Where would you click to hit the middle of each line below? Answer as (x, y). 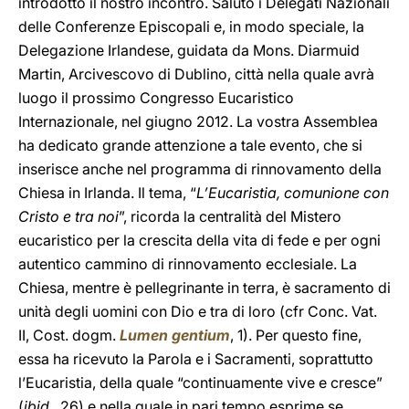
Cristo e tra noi (68, 216)
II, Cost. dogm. (69, 335)
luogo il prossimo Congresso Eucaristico (156, 98)
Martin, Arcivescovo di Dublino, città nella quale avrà (196, 74)
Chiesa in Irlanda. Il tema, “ (107, 193)
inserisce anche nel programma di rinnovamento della (200, 169)
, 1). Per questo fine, (296, 335)
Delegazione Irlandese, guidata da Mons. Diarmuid (189, 50)
